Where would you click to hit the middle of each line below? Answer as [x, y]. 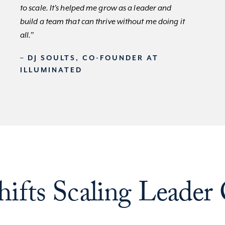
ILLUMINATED [51, 71]
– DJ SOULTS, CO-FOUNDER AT [89, 59]
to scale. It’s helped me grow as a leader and [96, 9]
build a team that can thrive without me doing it [102, 22]
